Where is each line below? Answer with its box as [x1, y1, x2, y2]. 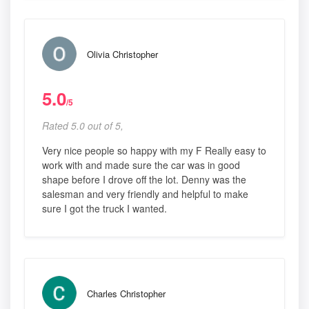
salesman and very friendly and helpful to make [42, 187, 248, 201]
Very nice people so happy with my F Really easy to [42, 143, 266, 158]
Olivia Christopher [87, 48, 158, 61]
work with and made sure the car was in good [42, 158, 240, 172]
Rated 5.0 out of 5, [42, 119, 123, 133]
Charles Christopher [87, 287, 166, 301]
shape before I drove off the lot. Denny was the [42, 172, 246, 187]
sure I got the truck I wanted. [42, 201, 167, 216]
